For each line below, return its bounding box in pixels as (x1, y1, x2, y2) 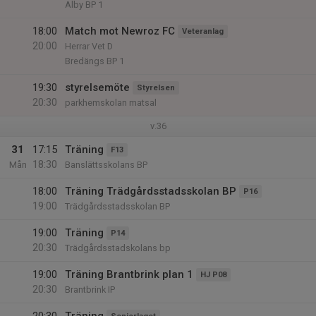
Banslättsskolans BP (65, 159, 147, 170)
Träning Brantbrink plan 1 (65, 268, 193, 281)
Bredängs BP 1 (65, 56, 124, 66)
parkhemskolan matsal (65, 97, 157, 108)
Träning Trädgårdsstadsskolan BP (65, 185, 236, 197)
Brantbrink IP (65, 284, 115, 295)
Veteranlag (182, 27, 224, 36)
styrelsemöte (65, 81, 130, 94)
